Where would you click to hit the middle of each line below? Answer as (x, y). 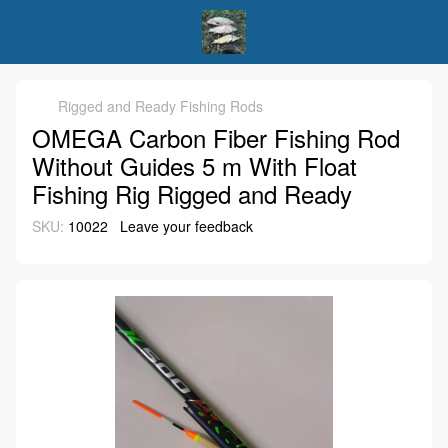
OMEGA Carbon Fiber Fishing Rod (216, 137)
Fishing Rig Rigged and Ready (192, 193)
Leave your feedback (186, 226)
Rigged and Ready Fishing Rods (160, 106)
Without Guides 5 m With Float (194, 165)
